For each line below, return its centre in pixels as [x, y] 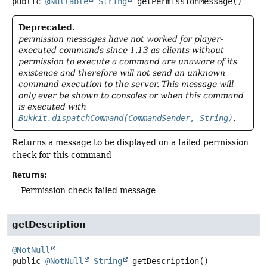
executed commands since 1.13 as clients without [121, 50]
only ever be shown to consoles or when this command [131, 96]
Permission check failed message [88, 190]
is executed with [52, 107]
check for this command [62, 155]
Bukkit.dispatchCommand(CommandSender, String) [126, 118]
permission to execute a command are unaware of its [128, 62]
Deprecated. [47, 28]
